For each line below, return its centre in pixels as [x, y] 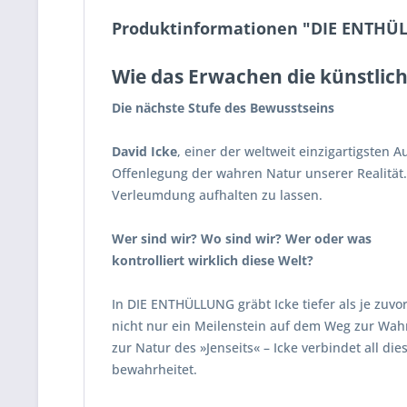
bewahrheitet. [154, 369]
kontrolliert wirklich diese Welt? [213, 260]
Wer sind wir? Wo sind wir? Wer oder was [242, 238]
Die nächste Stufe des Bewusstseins [223, 108]
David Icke [144, 151]
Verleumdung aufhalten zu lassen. [217, 195]
